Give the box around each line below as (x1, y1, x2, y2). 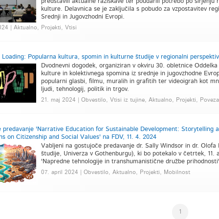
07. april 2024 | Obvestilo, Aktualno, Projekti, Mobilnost (41, 169, 190, 175)
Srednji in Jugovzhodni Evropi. (41, 14, 125, 20)
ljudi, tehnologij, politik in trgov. (41, 86, 129, 92)
